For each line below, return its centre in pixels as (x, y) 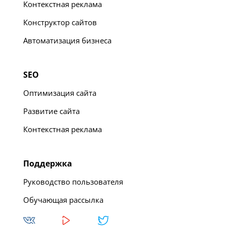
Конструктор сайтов (60, 22)
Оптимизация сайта (60, 93)
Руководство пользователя (73, 181)
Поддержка (48, 163)
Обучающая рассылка (63, 200)
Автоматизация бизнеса (67, 40)
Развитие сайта (51, 111)
